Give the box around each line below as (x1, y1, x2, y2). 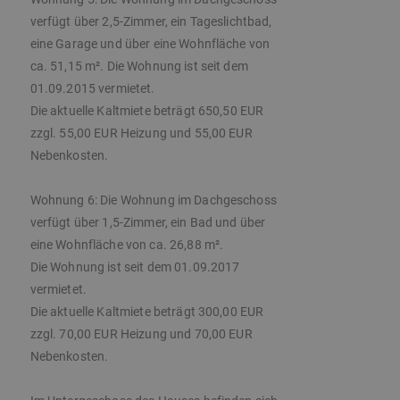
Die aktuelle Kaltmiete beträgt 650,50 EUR (29, 104, 264, 119)
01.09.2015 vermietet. (29, 81, 155, 96)
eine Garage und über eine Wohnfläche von (29, 37, 271, 52)
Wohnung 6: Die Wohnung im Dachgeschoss (29, 193, 277, 208)
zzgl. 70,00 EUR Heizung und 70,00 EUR (29, 327, 253, 342)
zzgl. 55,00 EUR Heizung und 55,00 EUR (29, 126, 253, 141)
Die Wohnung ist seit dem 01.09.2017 (29, 260, 240, 275)
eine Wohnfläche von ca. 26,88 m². (29, 237, 224, 253)
